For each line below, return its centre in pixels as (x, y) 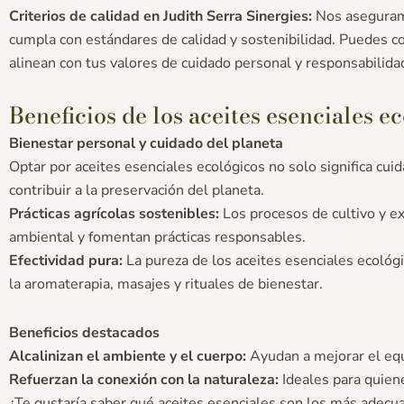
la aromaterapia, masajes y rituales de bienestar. (166, 284)
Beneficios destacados (84, 332)
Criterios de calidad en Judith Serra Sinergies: (161, 16)
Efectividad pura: (66, 260)
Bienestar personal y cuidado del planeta (146, 143)
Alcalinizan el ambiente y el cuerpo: (128, 356)
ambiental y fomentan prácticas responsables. (157, 237)
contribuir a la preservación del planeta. (137, 190)
